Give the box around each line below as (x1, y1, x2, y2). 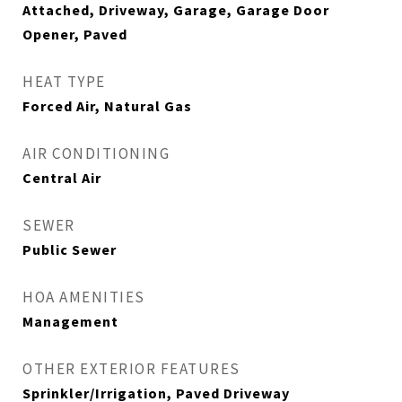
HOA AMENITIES (22, 287, 145, 307)
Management (22, 312, 118, 330)
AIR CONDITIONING (22, 144, 170, 163)
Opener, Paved (22, 25, 127, 43)
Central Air (22, 169, 101, 187)
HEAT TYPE (22, 72, 106, 92)
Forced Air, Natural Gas (22, 97, 192, 115)
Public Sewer (22, 240, 117, 258)
